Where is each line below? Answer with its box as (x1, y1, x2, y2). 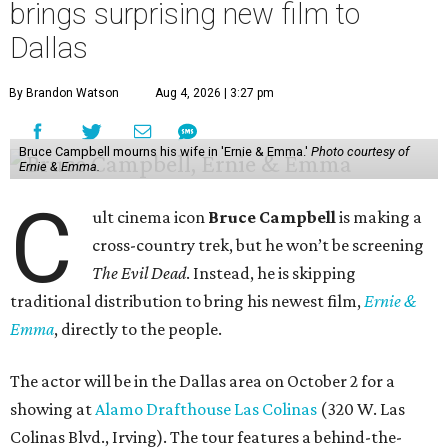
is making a (336, 207, 423, 228)
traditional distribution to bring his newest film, (10, 291, 364, 312)
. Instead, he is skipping (186, 263, 357, 284)
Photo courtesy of (310, 144, 409, 160)
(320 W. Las (317, 399, 405, 420)
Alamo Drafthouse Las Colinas (95, 399, 317, 420)
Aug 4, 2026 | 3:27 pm (155, 86, 274, 101)
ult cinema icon (92, 207, 209, 228)
